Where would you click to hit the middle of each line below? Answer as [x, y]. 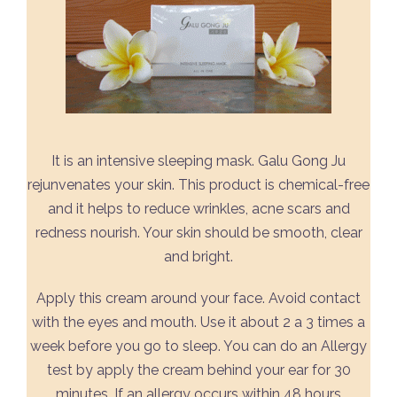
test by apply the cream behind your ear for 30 [198, 370]
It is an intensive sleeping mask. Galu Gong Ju [198, 161]
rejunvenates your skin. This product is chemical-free [198, 185]
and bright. [198, 257]
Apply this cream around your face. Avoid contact [198, 298]
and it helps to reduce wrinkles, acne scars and [198, 209]
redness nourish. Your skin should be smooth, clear [198, 233]
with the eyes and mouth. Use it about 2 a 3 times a [198, 322]
